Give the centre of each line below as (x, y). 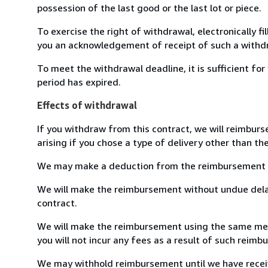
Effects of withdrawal (87, 105)
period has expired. (79, 82)
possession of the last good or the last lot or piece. (149, 7)
